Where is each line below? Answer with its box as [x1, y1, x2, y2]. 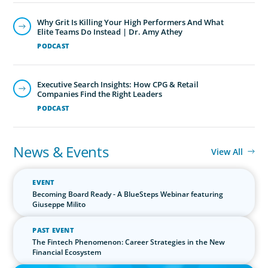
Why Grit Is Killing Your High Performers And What [37, 16, 224, 28]
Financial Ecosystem [32, 246, 102, 257]
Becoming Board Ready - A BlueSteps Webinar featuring [32, 188, 224, 199]
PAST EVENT [32, 225, 74, 234]
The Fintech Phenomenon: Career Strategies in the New [32, 236, 226, 247]
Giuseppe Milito [32, 199, 86, 209]
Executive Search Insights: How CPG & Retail [37, 78, 199, 90]
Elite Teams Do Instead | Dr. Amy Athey [37, 26, 183, 37]
